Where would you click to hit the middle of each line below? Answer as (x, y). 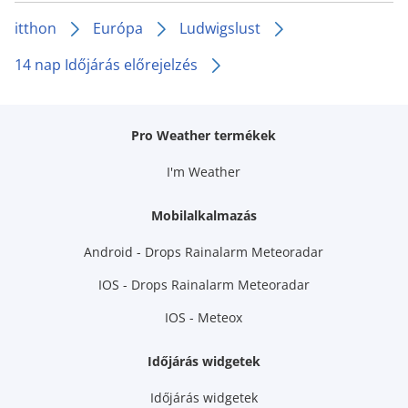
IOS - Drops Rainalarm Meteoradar (204, 285)
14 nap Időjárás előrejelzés (106, 65)
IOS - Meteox (204, 317)
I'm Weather (204, 172)
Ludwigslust (220, 28)
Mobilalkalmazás (204, 215)
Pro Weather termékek (204, 135)
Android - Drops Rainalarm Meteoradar (204, 252)
